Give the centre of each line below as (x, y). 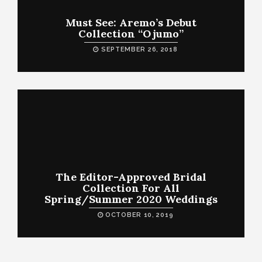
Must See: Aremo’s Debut (131, 22)
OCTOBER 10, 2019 (138, 215)
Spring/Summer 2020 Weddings (131, 199)
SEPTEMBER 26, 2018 (138, 49)
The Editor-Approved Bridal (131, 177)
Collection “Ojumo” (131, 33)
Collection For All (131, 188)
